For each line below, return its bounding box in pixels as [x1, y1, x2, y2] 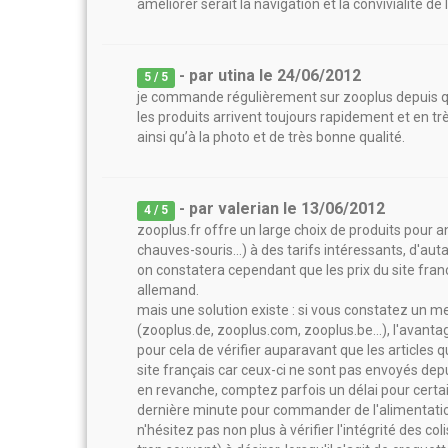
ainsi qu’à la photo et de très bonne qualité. [137, 129, 405, 145]
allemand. [137, 282, 199, 298]
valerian [218, 199, 280, 218]
